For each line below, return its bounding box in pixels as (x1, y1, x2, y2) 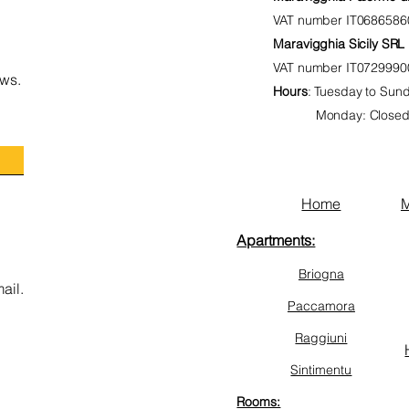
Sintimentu (290, 362, 352, 378)
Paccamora (287, 298, 355, 314)
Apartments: (236, 231, 316, 249)
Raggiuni (295, 330, 348, 346)
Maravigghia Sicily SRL (273, 36, 405, 52)
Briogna (298, 266, 344, 282)
